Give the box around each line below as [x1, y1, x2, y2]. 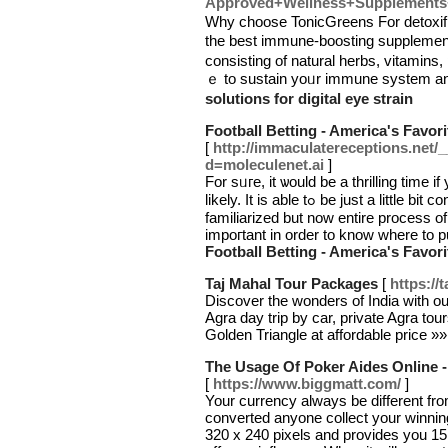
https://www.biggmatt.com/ [213, 375, 401, 392]
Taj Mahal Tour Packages [205, 275, 378, 292]
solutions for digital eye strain [205, 90, 413, 107]
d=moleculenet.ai [205, 156, 324, 173]
